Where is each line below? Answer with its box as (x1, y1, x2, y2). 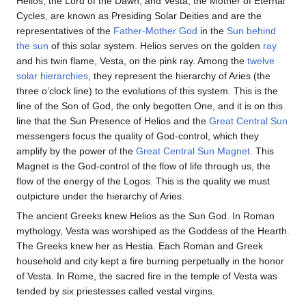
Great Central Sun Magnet (136, 145, 250, 157)
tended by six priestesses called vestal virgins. (16, 286, 215, 297)
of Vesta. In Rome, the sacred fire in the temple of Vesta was (16, 270, 277, 282)
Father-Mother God (113, 25, 197, 37)
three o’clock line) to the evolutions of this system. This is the (16, 85, 278, 97)
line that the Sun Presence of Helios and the (16, 115, 209, 127)
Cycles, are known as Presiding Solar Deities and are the (16, 10, 262, 22)
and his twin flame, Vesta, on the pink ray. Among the (16, 55, 247, 67)
